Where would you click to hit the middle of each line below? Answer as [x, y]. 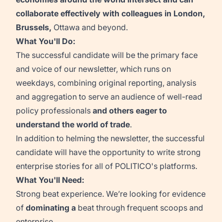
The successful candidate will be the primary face [107, 55]
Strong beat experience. [60, 194]
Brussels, [34, 27]
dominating [48, 208]
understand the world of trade [73, 124]
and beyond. [105, 27]
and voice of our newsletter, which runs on [93, 69]
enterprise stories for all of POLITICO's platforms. [107, 166]
